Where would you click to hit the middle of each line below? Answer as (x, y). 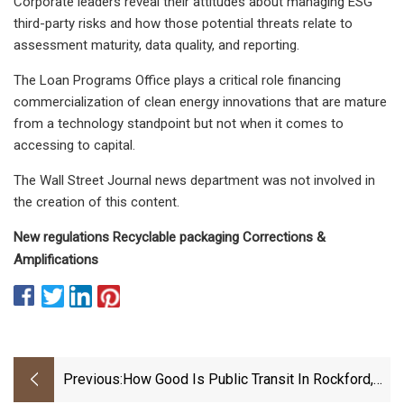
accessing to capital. (74, 145)
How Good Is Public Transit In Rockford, (248, 380)
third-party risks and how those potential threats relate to (183, 23)
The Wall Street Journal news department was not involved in (194, 180)
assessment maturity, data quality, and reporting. (156, 45)
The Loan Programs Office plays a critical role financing (177, 80)
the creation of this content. (96, 202)
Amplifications (56, 259)
